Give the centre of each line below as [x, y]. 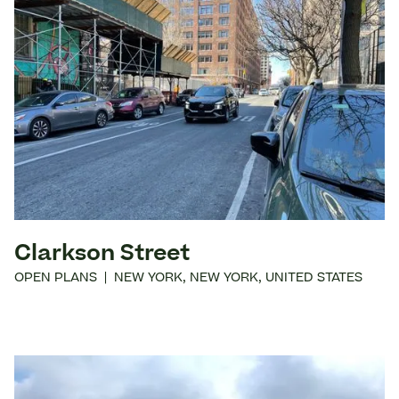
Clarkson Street [102, 255]
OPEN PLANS [56, 279]
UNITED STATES [314, 279]
